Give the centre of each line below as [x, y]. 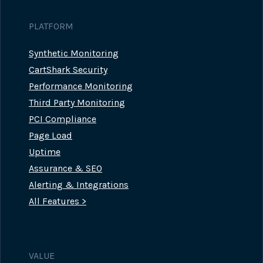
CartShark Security [68, 70]
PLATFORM [51, 26]
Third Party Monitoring [77, 103]
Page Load [50, 136]
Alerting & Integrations [79, 185]
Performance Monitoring [81, 86]
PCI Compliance [63, 119]
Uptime [45, 152]
